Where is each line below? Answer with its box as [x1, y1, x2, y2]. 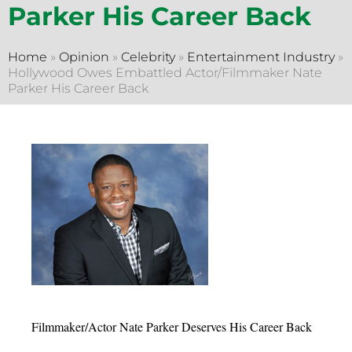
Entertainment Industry [187, 49, 335, 64]
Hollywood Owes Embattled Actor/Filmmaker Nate [8, 64, 322, 80]
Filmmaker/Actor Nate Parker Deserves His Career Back [31, 317, 312, 335]
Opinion [59, 49, 109, 64]
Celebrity [121, 49, 175, 64]
